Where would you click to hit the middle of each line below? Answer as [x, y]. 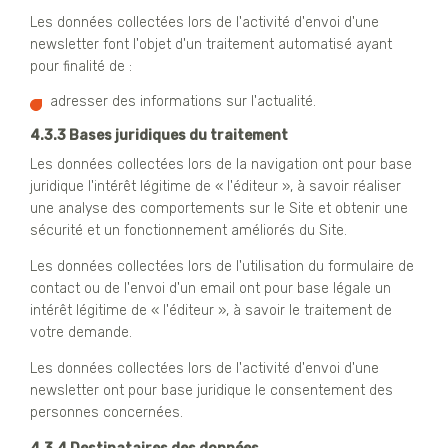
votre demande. [81, 332]
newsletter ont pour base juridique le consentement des [211, 390]
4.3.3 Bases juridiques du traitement [159, 135]
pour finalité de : [81, 66]
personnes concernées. [106, 412]
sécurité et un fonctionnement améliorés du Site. [188, 230]
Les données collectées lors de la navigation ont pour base [221, 164]
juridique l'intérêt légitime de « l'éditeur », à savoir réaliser [215, 186]
